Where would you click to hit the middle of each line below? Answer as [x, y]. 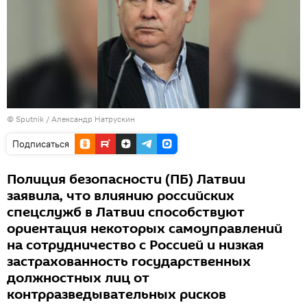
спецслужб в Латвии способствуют [126, 212]
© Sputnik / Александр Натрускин [71, 119]
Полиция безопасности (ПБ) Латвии [126, 179]
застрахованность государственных [129, 261]
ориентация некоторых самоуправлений [145, 229]
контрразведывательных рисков [116, 294]
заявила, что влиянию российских [121, 196]
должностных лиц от [78, 278]
